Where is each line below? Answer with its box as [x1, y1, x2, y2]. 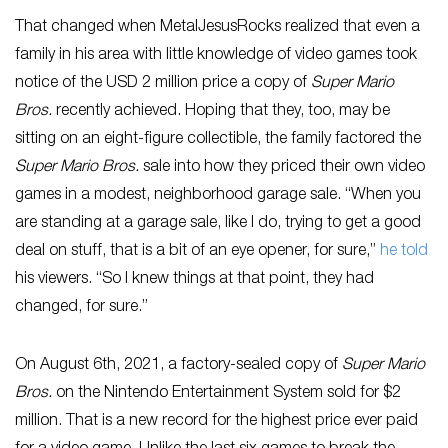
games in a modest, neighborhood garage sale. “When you [15, 187, 421, 204]
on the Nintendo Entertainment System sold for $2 [52, 385, 401, 402]
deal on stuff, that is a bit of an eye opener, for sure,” [15, 243, 380, 260]
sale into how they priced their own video [139, 159, 425, 176]
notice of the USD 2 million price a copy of [15, 75, 311, 92]
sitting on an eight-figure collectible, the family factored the [15, 131, 421, 148]
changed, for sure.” [15, 299, 148, 316]
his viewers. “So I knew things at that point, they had [15, 271, 374, 288]
